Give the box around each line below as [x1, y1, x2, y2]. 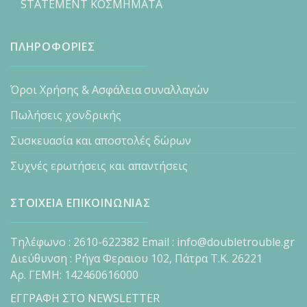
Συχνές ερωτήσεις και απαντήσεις [10, 158, 188, 173]
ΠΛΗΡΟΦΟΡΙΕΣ [10, 38, 95, 54]
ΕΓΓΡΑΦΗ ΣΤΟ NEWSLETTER [10, 290, 160, 306]
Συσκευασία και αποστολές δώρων [10, 132, 191, 148]
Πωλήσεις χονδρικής [10, 107, 121, 123]
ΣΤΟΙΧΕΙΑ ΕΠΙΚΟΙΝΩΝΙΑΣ [10, 195, 151, 210]
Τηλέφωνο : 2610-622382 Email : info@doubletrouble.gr [10, 234, 295, 249]
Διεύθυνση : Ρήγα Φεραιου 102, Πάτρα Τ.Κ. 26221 [10, 250, 262, 266]
